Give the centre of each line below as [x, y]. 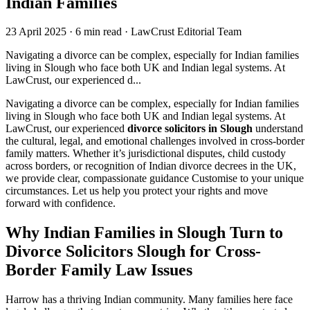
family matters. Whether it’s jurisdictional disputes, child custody [146, 154]
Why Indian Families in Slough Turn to [144, 233]
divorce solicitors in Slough [190, 129]
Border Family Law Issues [99, 270]
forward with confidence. [61, 203]
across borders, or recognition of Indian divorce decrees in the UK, [151, 166]
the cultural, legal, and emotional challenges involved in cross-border [155, 141]
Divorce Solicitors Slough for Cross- [133, 252]
